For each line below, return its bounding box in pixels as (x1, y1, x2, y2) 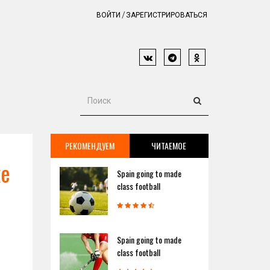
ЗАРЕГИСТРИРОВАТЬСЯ (126, 11, 207, 19)
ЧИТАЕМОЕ (151, 139, 187, 152)
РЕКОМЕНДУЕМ (65, 139, 115, 152)
